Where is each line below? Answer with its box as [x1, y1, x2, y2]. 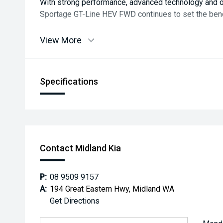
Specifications [40, 76, 98, 87]
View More [40, 35, 82, 45]
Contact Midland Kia [40, 143, 121, 153]
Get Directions [50, 196, 100, 206]
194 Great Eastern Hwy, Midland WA [50, 184, 174, 194]
